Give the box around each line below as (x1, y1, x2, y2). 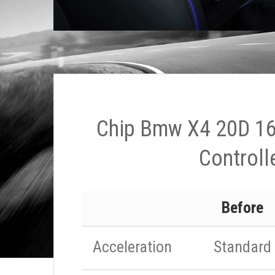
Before (222, 198, 263, 217)
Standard (214, 238, 271, 256)
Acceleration (93, 238, 172, 256)
